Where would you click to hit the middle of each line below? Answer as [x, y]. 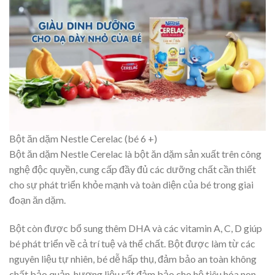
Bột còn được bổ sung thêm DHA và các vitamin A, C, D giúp [136, 228]
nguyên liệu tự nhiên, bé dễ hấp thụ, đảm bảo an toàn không [133, 259]
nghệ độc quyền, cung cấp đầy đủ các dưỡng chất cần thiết [133, 169]
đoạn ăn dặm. [37, 200]
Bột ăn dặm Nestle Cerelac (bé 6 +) [83, 139]
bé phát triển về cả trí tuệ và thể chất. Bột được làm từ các [132, 244]
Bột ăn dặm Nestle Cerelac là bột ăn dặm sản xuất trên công [135, 154]
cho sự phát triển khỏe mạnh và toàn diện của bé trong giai [131, 185]
